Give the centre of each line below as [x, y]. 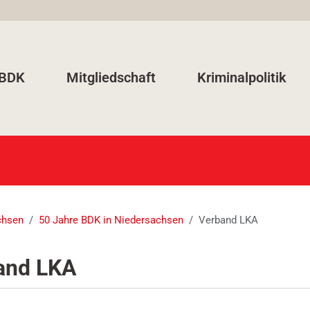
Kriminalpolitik [242, 77]
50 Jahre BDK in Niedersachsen [111, 220]
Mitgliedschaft [111, 77]
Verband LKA [228, 220]
